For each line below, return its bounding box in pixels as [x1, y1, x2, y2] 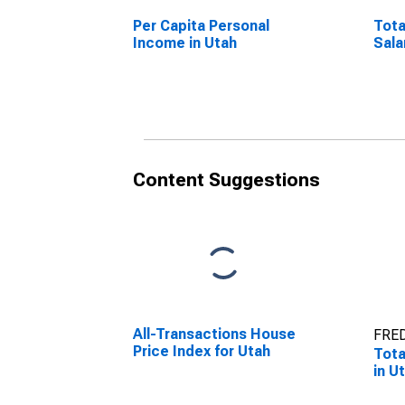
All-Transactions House [133, 325, 296, 343]
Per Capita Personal [133, 17, 269, 34]
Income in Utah [133, 34, 237, 52]
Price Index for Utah [133, 343, 270, 360]
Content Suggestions [133, 169, 320, 191]
